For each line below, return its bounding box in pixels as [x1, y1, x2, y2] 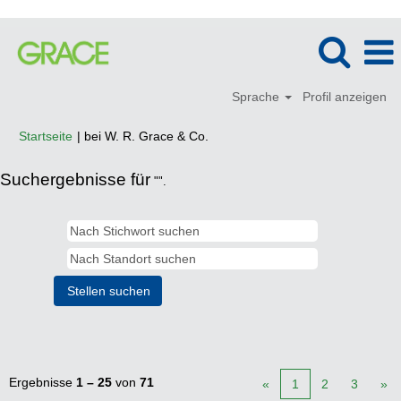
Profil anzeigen [303, 90, 387, 104]
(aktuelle [208, 128, 256, 142]
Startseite [19, 129, 73, 143]
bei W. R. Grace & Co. [84, 129, 209, 143]
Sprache [232, 90, 284, 104]
